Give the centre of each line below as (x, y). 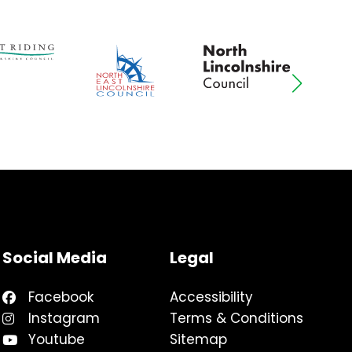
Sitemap (198, 339)
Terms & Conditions (236, 318)
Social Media (55, 257)
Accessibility (211, 297)
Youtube (57, 339)
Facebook (61, 297)
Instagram (64, 318)
